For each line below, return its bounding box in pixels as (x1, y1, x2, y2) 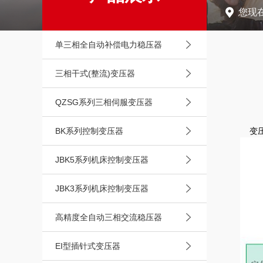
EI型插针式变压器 (55, 241, 120, 251)
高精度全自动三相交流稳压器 (55, 213, 162, 222)
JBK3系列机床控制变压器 (55, 184, 149, 193)
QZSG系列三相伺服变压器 (55, 97, 153, 107)
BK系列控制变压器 (55, 126, 123, 136)
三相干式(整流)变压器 (55, 69, 135, 78)
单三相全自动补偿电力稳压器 (55, 40, 162, 49)
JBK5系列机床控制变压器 (55, 155, 149, 164)
